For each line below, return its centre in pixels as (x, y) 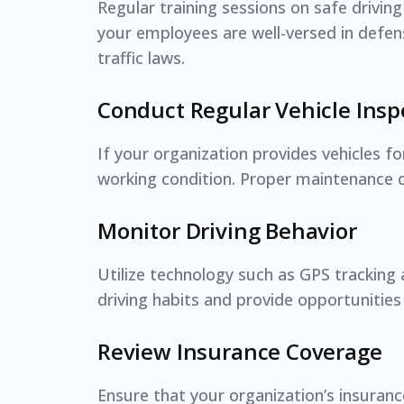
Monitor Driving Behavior (227, 230)
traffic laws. (141, 57)
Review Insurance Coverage (240, 351)
